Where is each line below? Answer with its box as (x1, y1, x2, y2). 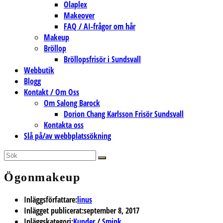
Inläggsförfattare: (24, 194, 77, 205)
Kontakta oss (44, 119, 84, 130)
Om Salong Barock (44, 98, 100, 109)
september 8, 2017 (84, 205, 139, 216)
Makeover (64, 10, 95, 21)
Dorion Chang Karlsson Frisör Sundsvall (64, 109, 184, 119)
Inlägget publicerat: (24, 205, 84, 216)
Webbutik (24, 65, 54, 76)
